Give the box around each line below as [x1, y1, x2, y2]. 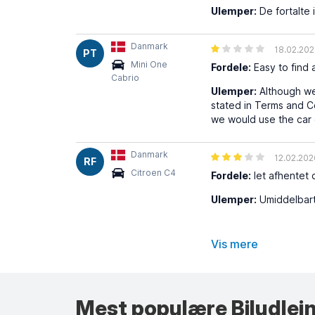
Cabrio [111, 72, 139, 83]
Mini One [131, 59, 167, 70]
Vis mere [211, 237, 258, 251]
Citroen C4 [131, 167, 176, 178]
